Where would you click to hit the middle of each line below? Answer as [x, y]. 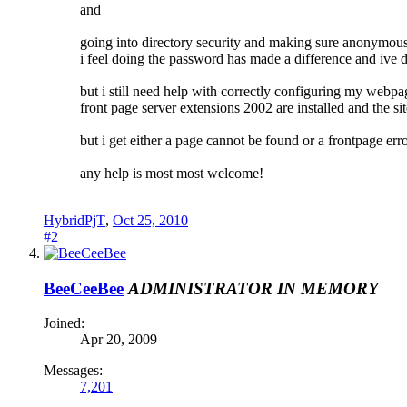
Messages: [73, 371]
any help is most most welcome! [174, 173]
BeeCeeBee [84, 288]
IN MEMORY [328, 288]
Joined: [64, 323]
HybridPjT [74, 220]
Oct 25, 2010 [150, 220]
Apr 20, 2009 [119, 340]
